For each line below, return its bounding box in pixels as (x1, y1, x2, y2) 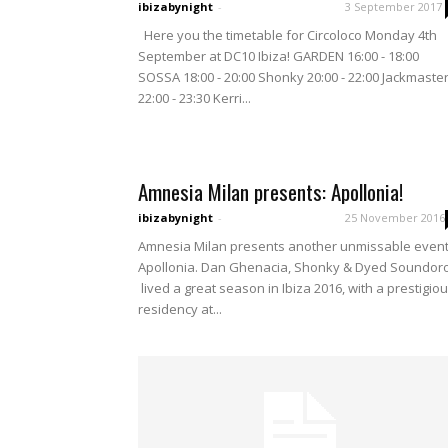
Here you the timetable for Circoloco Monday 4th (138, 26, 437, 44)
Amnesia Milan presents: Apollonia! (138, 176, 403, 207)
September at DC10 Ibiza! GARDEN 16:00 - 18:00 (138, 47, 419, 65)
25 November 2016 (345, 210, 445, 225)
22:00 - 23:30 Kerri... (138, 89, 251, 107)
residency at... (138, 300, 222, 318)
